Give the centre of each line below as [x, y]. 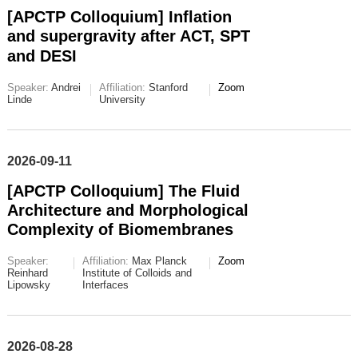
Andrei [64, 87]
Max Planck [158, 261]
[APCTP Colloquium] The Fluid [123, 191]
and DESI [42, 56]
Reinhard [27, 273]
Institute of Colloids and [137, 273]
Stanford [166, 87]
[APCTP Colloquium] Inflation [119, 17]
